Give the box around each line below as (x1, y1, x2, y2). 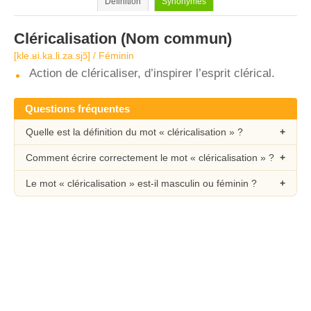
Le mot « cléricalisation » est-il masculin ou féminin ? (26, 178, 257, 189)
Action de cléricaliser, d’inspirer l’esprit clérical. (29, 67, 275, 80)
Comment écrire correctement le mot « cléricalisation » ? (26, 152, 274, 163)
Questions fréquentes (25, 103, 130, 115)
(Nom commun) (117, 30, 232, 47)
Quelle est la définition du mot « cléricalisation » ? (26, 126, 243, 137)
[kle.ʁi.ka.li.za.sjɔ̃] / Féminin (14, 50, 134, 61)
